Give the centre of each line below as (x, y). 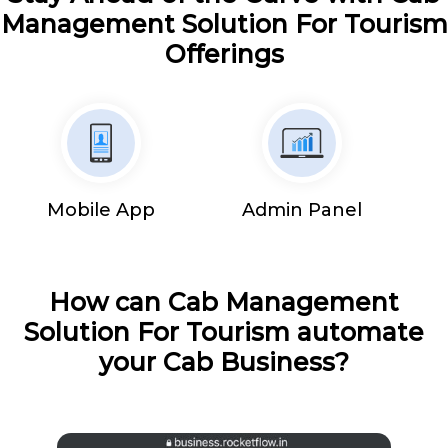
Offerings (224, 53)
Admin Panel (302, 209)
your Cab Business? (224, 361)
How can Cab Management (224, 301)
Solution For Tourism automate (224, 331)
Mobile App (100, 209)
